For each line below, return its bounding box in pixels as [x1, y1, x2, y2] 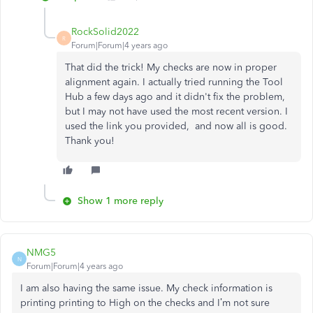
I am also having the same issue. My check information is [20, 282, 272, 294]
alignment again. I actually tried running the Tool [65, 76, 283, 88]
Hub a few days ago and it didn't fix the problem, [65, 91, 285, 103]
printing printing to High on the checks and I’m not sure [20, 297, 270, 309]
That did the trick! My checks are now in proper [65, 61, 277, 73]
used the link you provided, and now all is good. [65, 120, 287, 132]
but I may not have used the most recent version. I [65, 105, 288, 117]
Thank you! [65, 135, 115, 147]
